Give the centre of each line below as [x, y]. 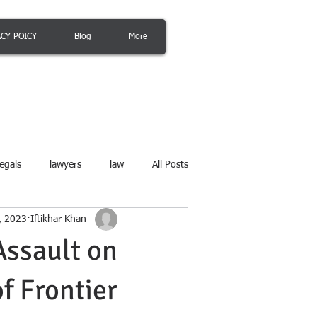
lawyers [65, 165]
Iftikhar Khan [58, 219]
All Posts [170, 165]
